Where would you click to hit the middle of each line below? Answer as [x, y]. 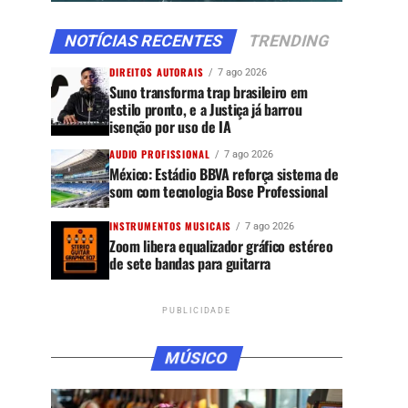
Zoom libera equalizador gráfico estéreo [221, 245]
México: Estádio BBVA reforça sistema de [224, 173]
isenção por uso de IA [170, 126]
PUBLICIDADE [197, 310]
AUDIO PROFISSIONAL [160, 153]
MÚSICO [197, 357]
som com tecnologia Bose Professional [219, 191]
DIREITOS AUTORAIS [157, 71]
